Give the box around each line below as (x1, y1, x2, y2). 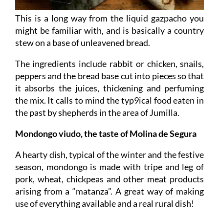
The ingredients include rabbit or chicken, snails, (15, 59, 204, 70)
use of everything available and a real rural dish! (15, 198, 194, 210)
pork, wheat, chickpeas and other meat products (15, 174, 204, 185)
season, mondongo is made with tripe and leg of (15, 162, 204, 173)
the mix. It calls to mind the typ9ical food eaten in (15, 95, 204, 107)
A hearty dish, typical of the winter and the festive (15, 150, 204, 161)
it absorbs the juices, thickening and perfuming (15, 83, 204, 94)
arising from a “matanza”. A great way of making (15, 186, 204, 197)
